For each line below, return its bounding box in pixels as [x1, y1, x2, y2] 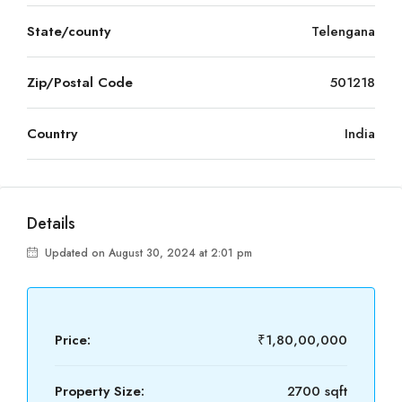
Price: [55, 330, 91, 350]
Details [27, 212, 75, 235]
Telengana [311, 22, 375, 41]
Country [27, 124, 77, 144]
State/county [27, 22, 110, 41]
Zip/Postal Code [27, 73, 133, 92]
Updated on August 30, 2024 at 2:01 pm [41, 245, 252, 261]
